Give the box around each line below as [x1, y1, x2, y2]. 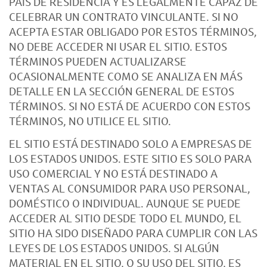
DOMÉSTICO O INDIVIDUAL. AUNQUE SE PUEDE [9, 196, 241, 210]
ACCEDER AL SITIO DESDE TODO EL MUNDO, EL [9, 211, 241, 225]
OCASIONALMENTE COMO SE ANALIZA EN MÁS [9, 69, 243, 83]
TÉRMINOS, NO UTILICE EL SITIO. [9, 114, 173, 128]
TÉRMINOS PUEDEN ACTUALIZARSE [9, 54, 187, 69]
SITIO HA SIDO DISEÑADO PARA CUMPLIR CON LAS [9, 226, 257, 240]
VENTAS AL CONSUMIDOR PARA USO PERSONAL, [9, 181, 250, 195]
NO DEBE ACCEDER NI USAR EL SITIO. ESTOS [9, 39, 227, 54]
